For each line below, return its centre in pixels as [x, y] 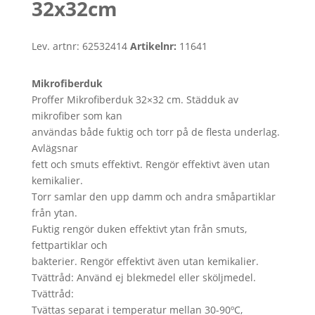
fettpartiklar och [69, 245]
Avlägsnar [54, 148]
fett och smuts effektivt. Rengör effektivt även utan [150, 164]
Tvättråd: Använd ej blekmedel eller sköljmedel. [143, 277]
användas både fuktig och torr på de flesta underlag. [155, 131]
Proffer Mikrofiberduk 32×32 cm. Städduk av [135, 99]
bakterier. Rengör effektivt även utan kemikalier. [145, 261]
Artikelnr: [154, 46]
